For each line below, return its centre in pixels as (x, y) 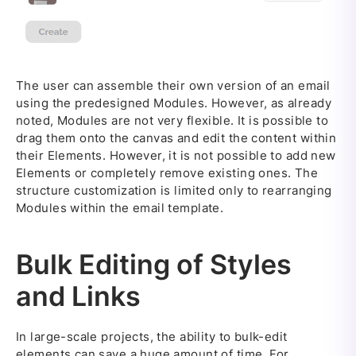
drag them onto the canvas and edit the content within (176, 137)
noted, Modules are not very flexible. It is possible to (172, 120)
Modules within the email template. (120, 207)
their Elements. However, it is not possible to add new (176, 155)
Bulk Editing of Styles (154, 264)
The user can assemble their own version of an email (173, 85)
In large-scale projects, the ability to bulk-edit (152, 336)
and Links (78, 296)
